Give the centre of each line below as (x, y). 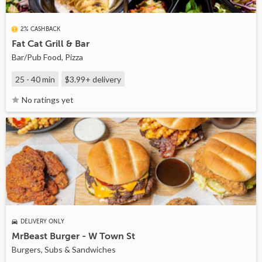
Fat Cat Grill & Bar (51, 44)
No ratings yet (48, 100)
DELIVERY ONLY (42, 221)
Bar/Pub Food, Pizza (47, 57)
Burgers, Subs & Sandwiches (64, 249)
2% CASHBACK (40, 29)
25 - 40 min (35, 79)
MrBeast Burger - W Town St (73, 236)
